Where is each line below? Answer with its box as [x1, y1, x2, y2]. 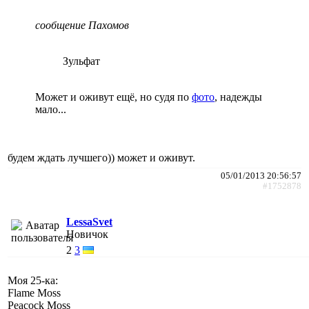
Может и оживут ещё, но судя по [35, 90, 192, 103]
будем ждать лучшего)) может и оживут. [8, 151, 195, 163]
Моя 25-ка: [8, 274, 58, 286]
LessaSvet [66, 215, 112, 228]
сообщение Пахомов [35, 19, 129, 31]
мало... [35, 103, 66, 115]
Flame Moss [8, 286, 61, 299]
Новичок [66, 228, 108, 240]
